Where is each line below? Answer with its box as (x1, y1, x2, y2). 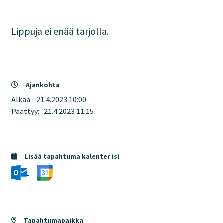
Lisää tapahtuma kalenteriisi (23, 152, 119, 161)
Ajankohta (24, 81, 60, 89)
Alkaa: (11, 94, 36, 104)
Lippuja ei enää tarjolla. (11, 25, 109, 37)
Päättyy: (11, 106, 44, 116)
